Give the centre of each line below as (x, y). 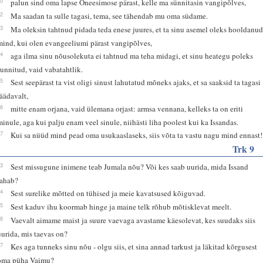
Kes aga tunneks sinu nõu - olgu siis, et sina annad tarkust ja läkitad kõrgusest (134, 246)
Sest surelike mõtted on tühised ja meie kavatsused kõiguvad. (108, 193)
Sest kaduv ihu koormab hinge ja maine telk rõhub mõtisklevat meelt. (121, 206)
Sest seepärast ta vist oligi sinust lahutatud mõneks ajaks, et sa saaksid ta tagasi (136, 82)
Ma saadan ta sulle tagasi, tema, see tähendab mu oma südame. (109, 16)
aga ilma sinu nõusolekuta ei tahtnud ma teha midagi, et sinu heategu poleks (132, 55)
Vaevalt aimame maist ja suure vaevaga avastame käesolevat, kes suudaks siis (133, 220)
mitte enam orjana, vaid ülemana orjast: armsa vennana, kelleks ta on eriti (127, 108)
